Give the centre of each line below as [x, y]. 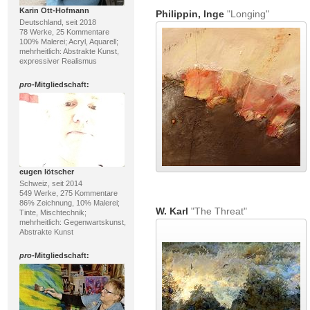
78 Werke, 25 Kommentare [64, 32]
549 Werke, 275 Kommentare [68, 193]
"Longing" [246, 14]
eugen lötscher [46, 172]
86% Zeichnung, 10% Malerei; [69, 203]
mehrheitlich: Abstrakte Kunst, [69, 51]
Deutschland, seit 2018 [57, 22]
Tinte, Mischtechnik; [53, 212]
